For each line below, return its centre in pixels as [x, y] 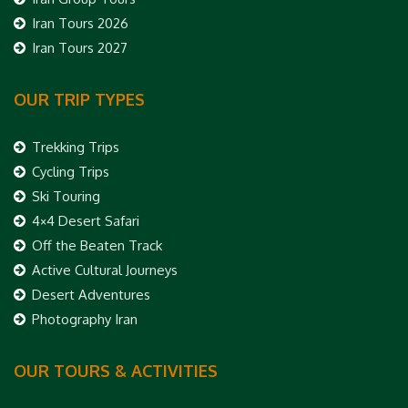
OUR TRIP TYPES [79, 99]
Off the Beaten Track [97, 245]
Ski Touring [66, 196]
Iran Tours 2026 [80, 23]
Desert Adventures [91, 294]
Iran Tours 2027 [80, 47]
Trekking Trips [76, 147]
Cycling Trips [71, 171]
